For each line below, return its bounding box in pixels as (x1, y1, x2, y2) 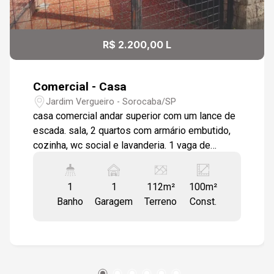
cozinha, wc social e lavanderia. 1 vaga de (33, 139, 211, 152)
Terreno (144, 196, 177, 208)
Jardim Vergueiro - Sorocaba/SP (46, 96, 177, 107)
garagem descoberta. (33, 154, 124, 166)
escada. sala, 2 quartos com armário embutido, (33, 125, 231, 137)
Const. (189, 196, 217, 208)
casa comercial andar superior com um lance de (33, 110, 236, 122)
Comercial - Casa (33, 80, 127, 94)
